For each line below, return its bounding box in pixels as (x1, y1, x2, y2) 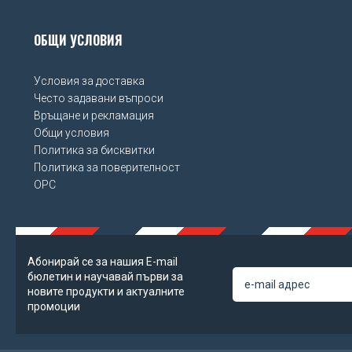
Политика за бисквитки (34, 144, 155, 157)
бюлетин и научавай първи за (27, 270, 183, 284)
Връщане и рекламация (34, 109, 154, 123)
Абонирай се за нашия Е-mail (27, 255, 178, 269)
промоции (27, 300, 80, 313)
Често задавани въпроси (34, 92, 163, 105)
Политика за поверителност (34, 161, 180, 174)
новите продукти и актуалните (27, 285, 185, 299)
